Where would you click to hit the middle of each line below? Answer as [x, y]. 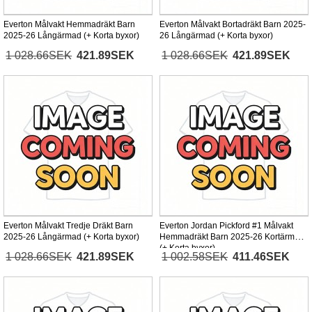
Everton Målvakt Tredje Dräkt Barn [68, 226]
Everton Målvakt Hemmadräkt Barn [69, 25]
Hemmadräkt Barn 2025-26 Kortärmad [232, 237]
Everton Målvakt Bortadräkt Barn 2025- [233, 25]
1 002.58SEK [195, 257]
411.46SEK [262, 257]
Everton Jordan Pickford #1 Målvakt [226, 226]
